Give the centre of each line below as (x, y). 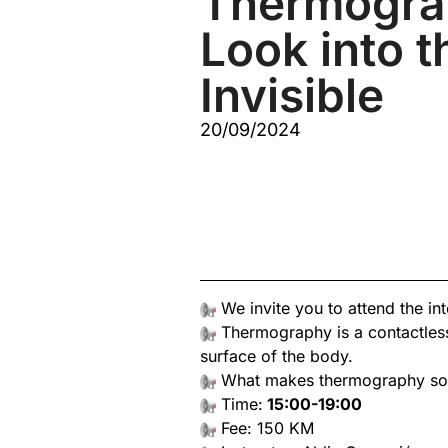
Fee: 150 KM (265, 428)
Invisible (292, 95)
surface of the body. (276, 356)
